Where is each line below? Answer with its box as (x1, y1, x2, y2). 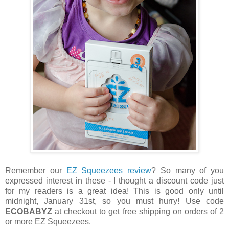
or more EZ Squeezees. (5, 217, 93, 226)
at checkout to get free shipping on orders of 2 (52, 207, 224, 216)
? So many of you (151, 166, 224, 175)
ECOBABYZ (5, 207, 52, 216)
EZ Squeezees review (66, 166, 151, 175)
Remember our (5, 166, 66, 175)
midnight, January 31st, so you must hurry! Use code (5, 197, 224, 206)
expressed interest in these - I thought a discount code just (5, 176, 224, 186)
